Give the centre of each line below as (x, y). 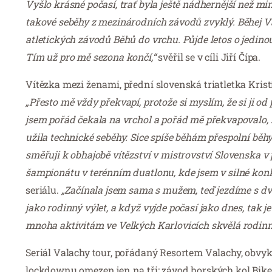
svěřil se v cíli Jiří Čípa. (209, 56)
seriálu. (43, 189)
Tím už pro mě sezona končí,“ (92, 56)
